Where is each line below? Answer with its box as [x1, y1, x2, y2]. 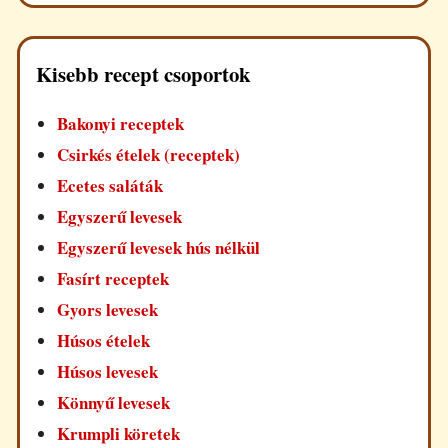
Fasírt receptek [57, 266, 170, 292]
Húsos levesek [57, 359, 159, 385]
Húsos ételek [57, 328, 151, 354]
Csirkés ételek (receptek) [57, 142, 241, 168]
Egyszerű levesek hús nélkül [57, 235, 261, 261]
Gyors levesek [57, 297, 159, 323]
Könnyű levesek [57, 390, 171, 416]
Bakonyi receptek [57, 111, 185, 137]
